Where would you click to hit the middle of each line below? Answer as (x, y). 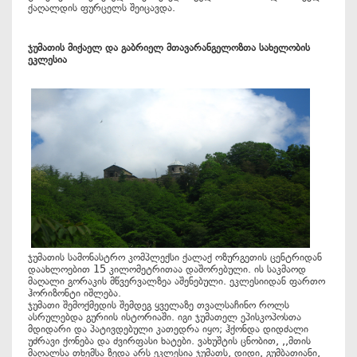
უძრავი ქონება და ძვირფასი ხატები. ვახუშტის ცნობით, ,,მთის (169, 341)
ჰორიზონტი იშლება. (75, 293)
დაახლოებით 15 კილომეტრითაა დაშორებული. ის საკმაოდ (167, 269)
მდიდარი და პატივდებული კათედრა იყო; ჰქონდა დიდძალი (168, 329)
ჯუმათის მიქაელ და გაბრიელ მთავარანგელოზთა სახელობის (169, 47)
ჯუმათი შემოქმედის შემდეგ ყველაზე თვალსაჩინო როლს (159, 305)
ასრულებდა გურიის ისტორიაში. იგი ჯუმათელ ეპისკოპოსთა (165, 317)
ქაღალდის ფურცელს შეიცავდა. (102, 8)
